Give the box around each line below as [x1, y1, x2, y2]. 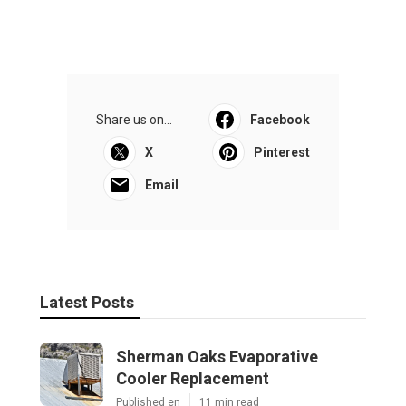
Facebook [250, 111, 310, 127]
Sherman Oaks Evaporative [116, 346, 318, 366]
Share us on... [96, 111, 172, 127]
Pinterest [254, 144, 310, 159]
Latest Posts [40, 292, 134, 312]
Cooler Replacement [116, 368, 269, 388]
